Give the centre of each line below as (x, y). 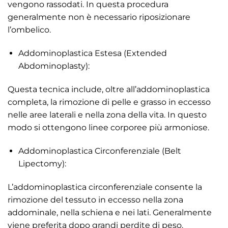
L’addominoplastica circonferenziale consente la (105, 187)
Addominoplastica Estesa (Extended (92, 53)
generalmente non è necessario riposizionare (99, 17)
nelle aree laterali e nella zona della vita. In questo (107, 115)
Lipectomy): (42, 163)
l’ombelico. (29, 30)
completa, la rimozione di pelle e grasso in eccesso (109, 102)
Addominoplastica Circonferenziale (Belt (99, 151)
